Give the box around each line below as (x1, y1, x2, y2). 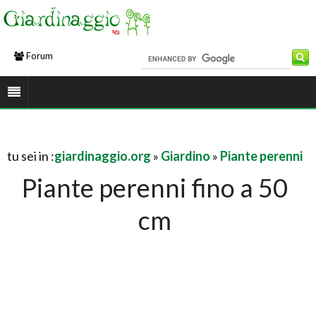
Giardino (161, 148, 210, 164)
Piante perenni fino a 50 (22, 172, 288, 203)
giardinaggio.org (54, 148, 151, 164)
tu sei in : (7, 148, 54, 164)
